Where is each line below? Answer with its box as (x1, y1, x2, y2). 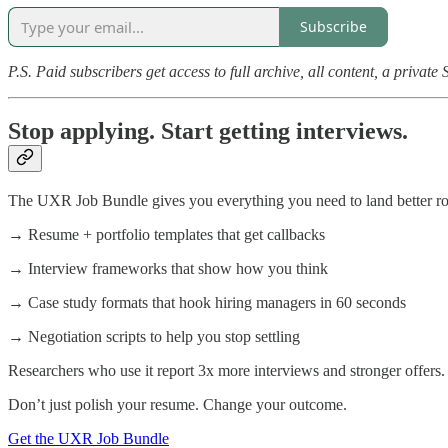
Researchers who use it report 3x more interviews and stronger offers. (8, 362, 445, 380)
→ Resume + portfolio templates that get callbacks (8, 226, 325, 244)
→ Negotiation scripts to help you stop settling (8, 328, 300, 346)
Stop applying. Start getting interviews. (8, 118, 408, 145)
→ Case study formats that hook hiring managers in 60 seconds (8, 294, 406, 312)
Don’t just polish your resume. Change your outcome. (8, 396, 347, 414)
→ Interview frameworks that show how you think (8, 260, 328, 278)
